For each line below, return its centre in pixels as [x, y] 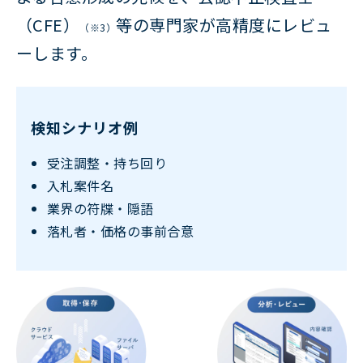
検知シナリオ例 [85, 127]
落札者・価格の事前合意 [121, 231]
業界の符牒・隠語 [100, 208]
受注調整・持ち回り [107, 162]
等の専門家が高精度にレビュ [224, 25]
